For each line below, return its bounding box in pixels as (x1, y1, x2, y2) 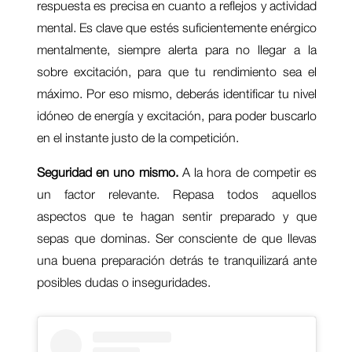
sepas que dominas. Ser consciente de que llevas (36, 230, 317, 245)
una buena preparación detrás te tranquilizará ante (36, 252, 317, 267)
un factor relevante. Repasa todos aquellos (36, 186, 317, 201)
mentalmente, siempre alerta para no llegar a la (36, 42, 317, 57)
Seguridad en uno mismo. (36, 164, 178, 179)
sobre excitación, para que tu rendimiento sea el (36, 64, 317, 79)
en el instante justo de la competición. (36, 130, 239, 145)
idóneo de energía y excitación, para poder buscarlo (36, 108, 317, 123)
